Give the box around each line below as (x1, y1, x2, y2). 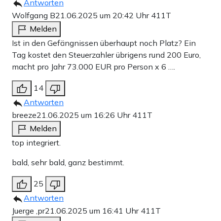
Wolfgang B (12, 10, 55, 21)
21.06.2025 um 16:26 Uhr (37, 110, 132, 120)
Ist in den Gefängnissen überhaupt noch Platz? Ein (12, 38, 196, 48)
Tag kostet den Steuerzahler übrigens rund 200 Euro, (12, 50, 201, 60)
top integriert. (12, 138, 61, 148)
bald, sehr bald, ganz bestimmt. (12, 157, 124, 168)
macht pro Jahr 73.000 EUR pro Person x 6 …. (12, 62, 175, 72)
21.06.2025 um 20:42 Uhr (55, 10, 151, 21)
